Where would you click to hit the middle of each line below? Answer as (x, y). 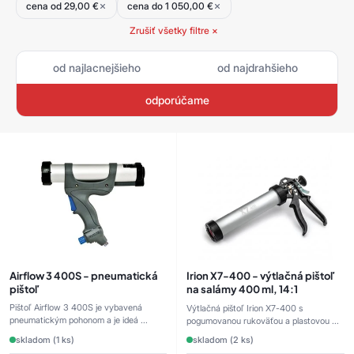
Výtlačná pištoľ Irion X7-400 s (245, 309)
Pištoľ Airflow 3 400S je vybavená (76, 308)
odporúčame (177, 100)
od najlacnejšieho (97, 68)
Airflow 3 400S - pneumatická (84, 275)
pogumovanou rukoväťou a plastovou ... (263, 321)
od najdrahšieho (257, 68)
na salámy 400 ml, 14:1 (242, 289)
